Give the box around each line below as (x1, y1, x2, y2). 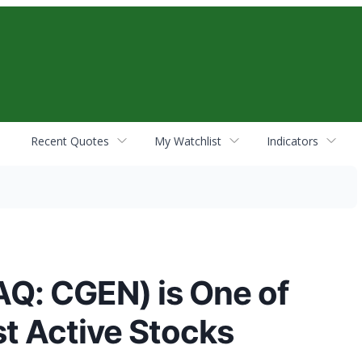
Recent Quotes (31, 133, 109, 149)
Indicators (267, 133, 318, 149)
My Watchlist (154, 133, 221, 149)
